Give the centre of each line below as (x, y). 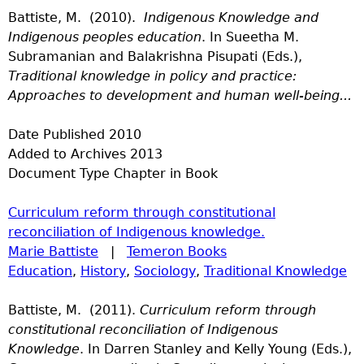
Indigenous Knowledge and (229, 17)
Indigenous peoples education (105, 37)
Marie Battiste (53, 251)
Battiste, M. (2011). (74, 310)
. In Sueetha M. (250, 37)
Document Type (59, 173)
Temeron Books (177, 251)
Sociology (165, 271)
